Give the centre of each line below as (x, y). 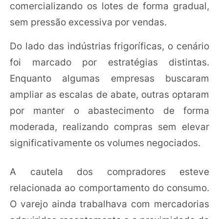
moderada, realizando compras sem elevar (109, 126)
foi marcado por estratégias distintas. (109, 62)
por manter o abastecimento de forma (109, 110)
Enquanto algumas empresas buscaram (109, 78)
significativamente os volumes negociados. (105, 142)
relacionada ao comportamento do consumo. (109, 188)
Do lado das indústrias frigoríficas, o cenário (109, 46)
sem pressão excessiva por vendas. (88, 22)
